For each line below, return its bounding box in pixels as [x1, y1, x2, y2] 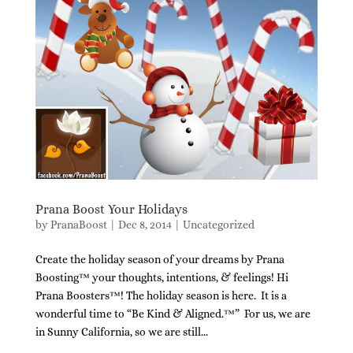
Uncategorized [182, 217, 255, 231]
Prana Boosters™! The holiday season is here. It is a [35, 288, 287, 302]
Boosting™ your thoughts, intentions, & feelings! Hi [35, 270, 288, 284]
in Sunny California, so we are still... [35, 325, 208, 338]
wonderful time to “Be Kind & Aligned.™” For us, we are [35, 307, 310, 320]
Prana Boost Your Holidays [35, 201, 188, 217]
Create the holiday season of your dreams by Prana [35, 252, 284, 266]
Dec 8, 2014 [117, 217, 172, 231]
